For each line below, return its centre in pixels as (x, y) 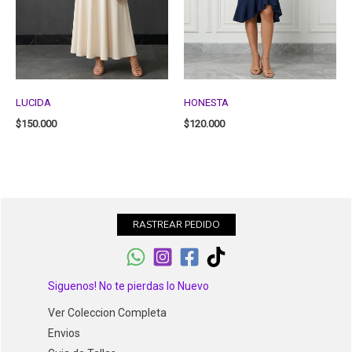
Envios (64, 333)
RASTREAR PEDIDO (176, 224)
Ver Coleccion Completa (107, 312)
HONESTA (206, 103)
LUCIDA (33, 103)
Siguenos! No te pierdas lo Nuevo (128, 286)
